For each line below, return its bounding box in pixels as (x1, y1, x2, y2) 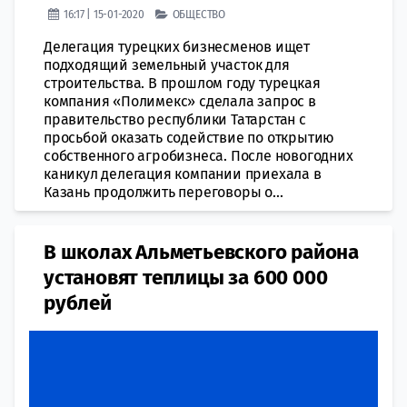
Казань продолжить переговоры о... (44, 183, 283, 201)
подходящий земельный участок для (44, 55, 290, 74)
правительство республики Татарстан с (44, 110, 306, 128)
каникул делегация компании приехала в (44, 164, 322, 183)
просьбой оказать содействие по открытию (44, 128, 335, 146)
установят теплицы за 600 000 (44, 264, 328, 290)
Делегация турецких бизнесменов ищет (44, 37, 311, 55)
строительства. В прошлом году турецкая (44, 74, 321, 92)
